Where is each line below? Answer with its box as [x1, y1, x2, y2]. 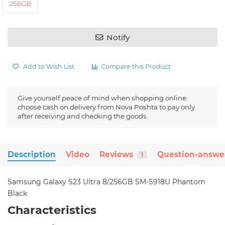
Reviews [99, 150, 133, 159]
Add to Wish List [23, 62, 74, 70]
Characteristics [8, 203, 96, 217]
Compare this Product [101, 62, 171, 70]
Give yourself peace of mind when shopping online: [18, 94, 188, 102]
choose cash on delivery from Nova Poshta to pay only [18, 103, 195, 111]
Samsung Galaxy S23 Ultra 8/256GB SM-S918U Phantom [8, 177, 205, 186]
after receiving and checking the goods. [18, 112, 148, 120]
